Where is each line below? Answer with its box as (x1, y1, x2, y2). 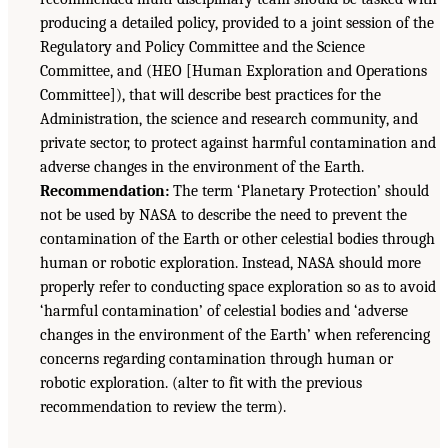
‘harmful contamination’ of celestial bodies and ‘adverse (40, 302, 408, 321)
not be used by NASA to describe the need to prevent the (40, 206, 407, 225)
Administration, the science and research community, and (40, 110, 418, 129)
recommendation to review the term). (40, 398, 286, 417)
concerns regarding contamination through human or (40, 350, 393, 369)
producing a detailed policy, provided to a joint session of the (40, 14, 434, 33)
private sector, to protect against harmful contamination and (40, 134, 436, 153)
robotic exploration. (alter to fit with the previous (40, 374, 362, 393)
